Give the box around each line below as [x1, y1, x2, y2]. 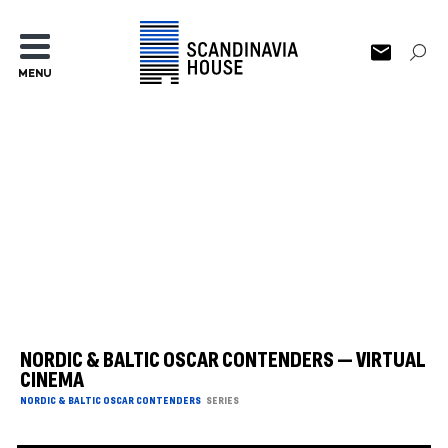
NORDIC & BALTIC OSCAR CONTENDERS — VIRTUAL [20, 351, 427, 372]
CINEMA [20, 371, 85, 392]
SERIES [206, 396, 240, 407]
